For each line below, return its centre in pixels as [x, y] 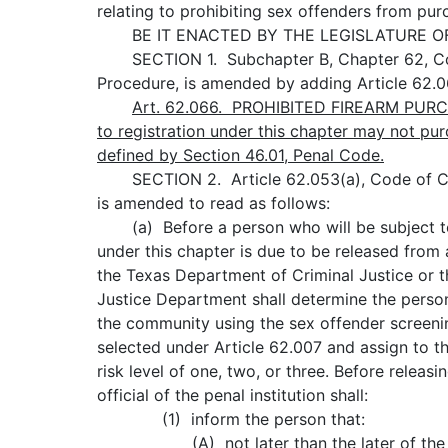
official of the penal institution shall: [232, 395]
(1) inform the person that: [231, 419]
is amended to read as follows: [213, 203]
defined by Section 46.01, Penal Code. [240, 155]
